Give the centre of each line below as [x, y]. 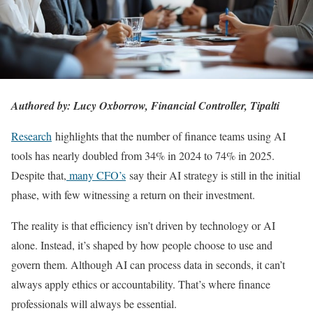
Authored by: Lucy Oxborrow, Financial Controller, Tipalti [145, 106]
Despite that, [39, 175]
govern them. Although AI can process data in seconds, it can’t [148, 265]
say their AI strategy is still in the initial [213, 175]
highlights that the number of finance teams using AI [169, 136]
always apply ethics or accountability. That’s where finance [141, 284]
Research [31, 136]
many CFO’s [97, 175]
